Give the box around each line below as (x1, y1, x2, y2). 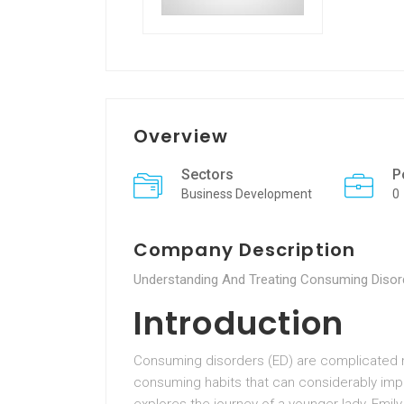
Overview (133, 124, 228, 149)
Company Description (133, 237, 355, 262)
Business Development (181, 187, 312, 201)
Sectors (181, 166, 234, 183)
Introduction (133, 300, 344, 346)
